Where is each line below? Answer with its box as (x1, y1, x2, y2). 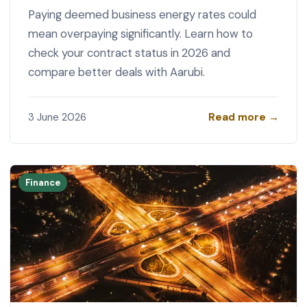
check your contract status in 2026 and (27, 45, 230, 61)
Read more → (208, 110, 280, 124)
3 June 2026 (27, 110, 86, 125)
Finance (25, 176, 61, 188)
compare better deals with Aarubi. (27, 64, 205, 80)
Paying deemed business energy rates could (27, 7, 256, 23)
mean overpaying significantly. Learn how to (27, 26, 253, 42)
